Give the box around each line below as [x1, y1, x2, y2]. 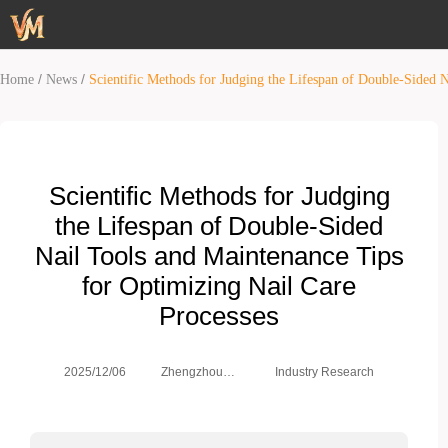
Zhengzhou [160, 364, 223, 379]
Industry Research [274, 365, 374, 379]
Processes [159, 301, 279, 331]
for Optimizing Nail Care [82, 271, 356, 301]
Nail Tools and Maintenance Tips [34, 241, 404, 271]
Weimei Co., [160, 382, 227, 397]
